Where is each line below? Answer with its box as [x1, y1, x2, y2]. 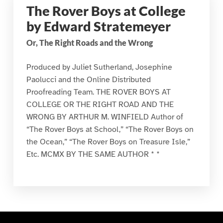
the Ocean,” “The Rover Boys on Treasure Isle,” [26, 136, 190, 147]
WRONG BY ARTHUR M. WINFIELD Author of [26, 111, 183, 122]
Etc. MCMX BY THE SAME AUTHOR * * [26, 149, 160, 159]
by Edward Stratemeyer [26, 18, 171, 34]
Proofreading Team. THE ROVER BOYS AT [26, 87, 171, 97]
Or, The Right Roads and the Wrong [26, 37, 153, 47]
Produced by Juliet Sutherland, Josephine [26, 62, 172, 72]
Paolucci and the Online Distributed [26, 74, 151, 85]
